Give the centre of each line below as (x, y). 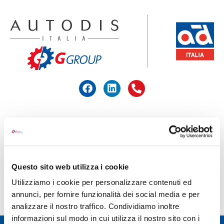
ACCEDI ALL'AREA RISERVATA (124, 85)
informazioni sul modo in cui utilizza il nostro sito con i (105, 218)
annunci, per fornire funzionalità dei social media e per (105, 194)
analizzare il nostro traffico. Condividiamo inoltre (95, 206)
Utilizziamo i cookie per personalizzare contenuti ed (101, 182)
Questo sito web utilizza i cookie (70, 166)
